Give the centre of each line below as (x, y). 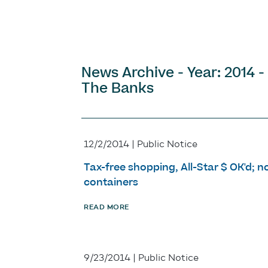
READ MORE (106, 207)
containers (111, 183)
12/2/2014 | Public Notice (141, 144)
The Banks (118, 89)
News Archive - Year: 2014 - (173, 73)
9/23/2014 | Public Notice (141, 258)
